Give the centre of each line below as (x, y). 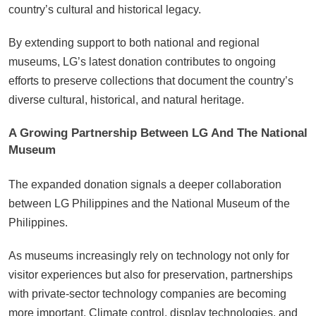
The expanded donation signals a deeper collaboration (145, 184)
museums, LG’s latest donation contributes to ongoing (142, 61)
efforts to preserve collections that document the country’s (151, 80)
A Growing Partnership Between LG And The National (158, 133)
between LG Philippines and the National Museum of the (149, 203)
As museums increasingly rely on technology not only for (149, 255)
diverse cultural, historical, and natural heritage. (126, 99)
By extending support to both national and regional (134, 42)
